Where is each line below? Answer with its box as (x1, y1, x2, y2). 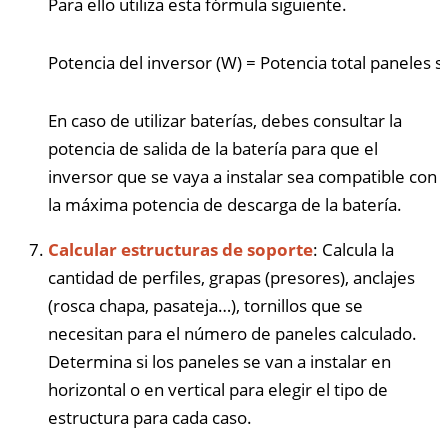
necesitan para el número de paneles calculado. (48, 321, 417, 345)
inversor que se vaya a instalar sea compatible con (48, 164, 437, 188)
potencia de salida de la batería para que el (48, 136, 378, 160)
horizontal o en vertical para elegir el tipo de (48, 377, 388, 401)
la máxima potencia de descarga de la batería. (48, 192, 402, 216)
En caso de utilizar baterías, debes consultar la (48, 108, 402, 132)
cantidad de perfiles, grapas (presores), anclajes (48, 265, 415, 289)
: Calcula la (313, 237, 394, 261)
